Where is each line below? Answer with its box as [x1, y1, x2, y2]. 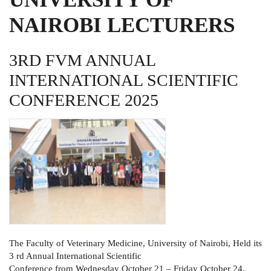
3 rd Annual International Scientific [9, 250, 142, 261]
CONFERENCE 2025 [9, 91, 158, 110]
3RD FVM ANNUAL [9, 51, 155, 70]
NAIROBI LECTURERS [9, 13, 235, 38]
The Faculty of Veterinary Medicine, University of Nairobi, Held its [9, 238, 262, 248]
